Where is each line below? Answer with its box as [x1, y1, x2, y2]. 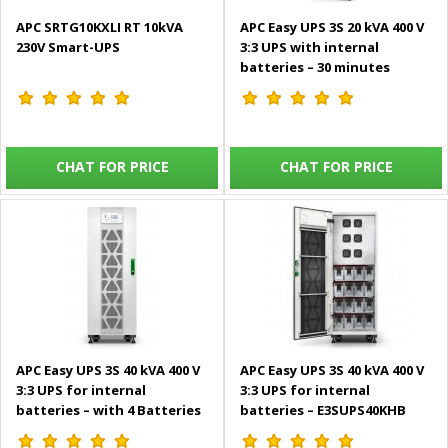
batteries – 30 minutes [240, 58, 390, 77]
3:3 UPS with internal [240, 38, 379, 57]
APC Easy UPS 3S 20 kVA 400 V [240, 18, 424, 37]
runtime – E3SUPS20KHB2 [240, 78, 404, 97]
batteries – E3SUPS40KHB [240, 401, 406, 420]
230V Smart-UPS [16, 38, 120, 57]
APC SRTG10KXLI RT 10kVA [16, 18, 183, 37]
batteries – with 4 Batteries [16, 401, 201, 420]
